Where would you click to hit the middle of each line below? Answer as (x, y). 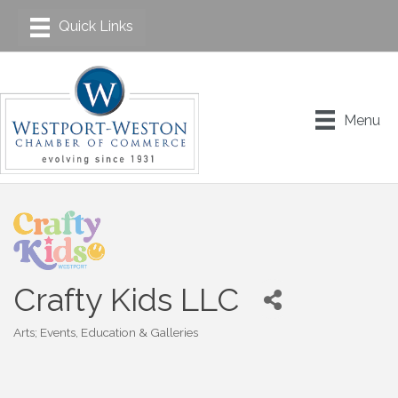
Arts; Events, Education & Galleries (106, 332)
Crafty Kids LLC (126, 299)
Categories (44, 343)
